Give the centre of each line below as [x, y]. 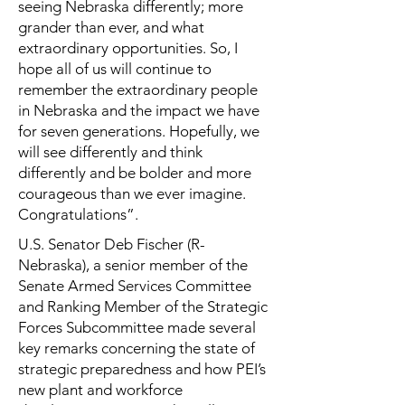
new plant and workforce [100, 390]
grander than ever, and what [111, 27]
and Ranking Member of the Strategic [143, 306]
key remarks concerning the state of [137, 348]
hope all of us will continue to [115, 69]
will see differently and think [110, 152]
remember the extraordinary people [138, 89]
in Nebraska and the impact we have [139, 110]
